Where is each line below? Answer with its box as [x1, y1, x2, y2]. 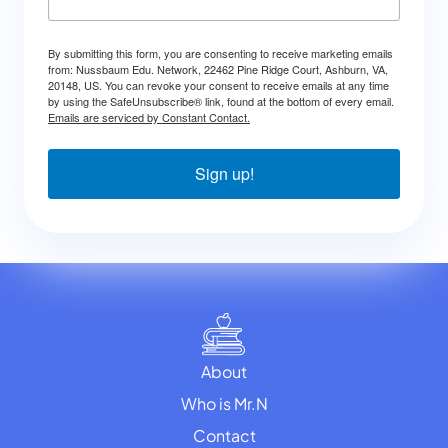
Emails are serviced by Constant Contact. [48, 109, 250, 126]
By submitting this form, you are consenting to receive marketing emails [48, 45, 393, 62]
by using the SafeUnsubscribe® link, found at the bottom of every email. [48, 93, 394, 110]
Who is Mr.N [180, 393, 268, 415]
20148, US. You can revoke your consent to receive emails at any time [48, 77, 389, 94]
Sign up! [194, 162, 254, 186]
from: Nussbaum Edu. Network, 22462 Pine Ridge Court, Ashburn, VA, [48, 61, 388, 78]
